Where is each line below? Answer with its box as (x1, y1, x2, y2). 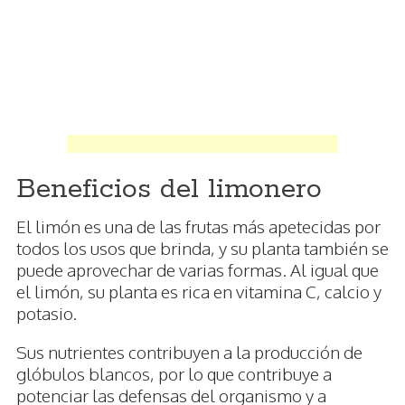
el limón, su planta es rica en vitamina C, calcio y (16, 280, 381, 303)
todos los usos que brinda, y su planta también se (16, 237, 389, 259)
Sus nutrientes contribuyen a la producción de (16, 341, 363, 363)
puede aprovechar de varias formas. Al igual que (16, 259, 379, 281)
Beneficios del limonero (16, 172, 322, 208)
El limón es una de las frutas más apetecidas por (16, 215, 381, 238)
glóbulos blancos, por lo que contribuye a (16, 363, 332, 385)
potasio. (16, 302, 77, 325)
